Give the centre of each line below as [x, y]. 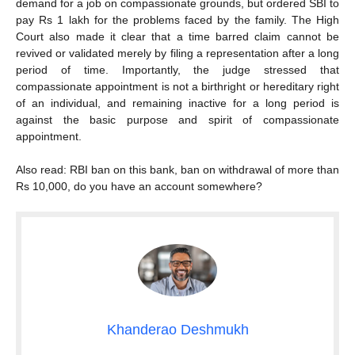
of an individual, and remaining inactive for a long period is [177, 103]
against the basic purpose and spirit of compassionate [177, 119]
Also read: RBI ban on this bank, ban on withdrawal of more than [177, 169]
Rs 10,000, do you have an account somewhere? [139, 186]
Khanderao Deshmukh [177, 330]
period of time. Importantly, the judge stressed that [177, 69]
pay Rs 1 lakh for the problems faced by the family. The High [177, 19]
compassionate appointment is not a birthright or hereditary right [177, 86]
